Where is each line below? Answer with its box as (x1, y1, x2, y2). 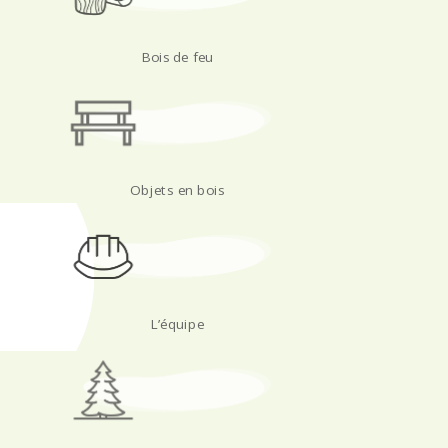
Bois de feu (141, 47, 214, 66)
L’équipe (150, 314, 205, 333)
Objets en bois (130, 181, 225, 199)
